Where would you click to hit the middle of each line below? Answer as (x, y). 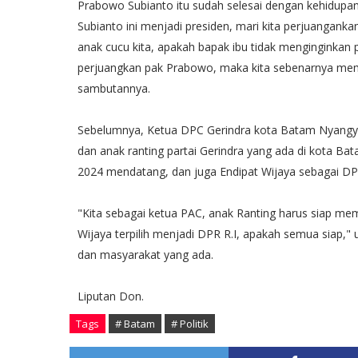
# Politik (190, 324)
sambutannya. (114, 88)
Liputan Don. (111, 296)
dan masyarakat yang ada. (145, 255)
